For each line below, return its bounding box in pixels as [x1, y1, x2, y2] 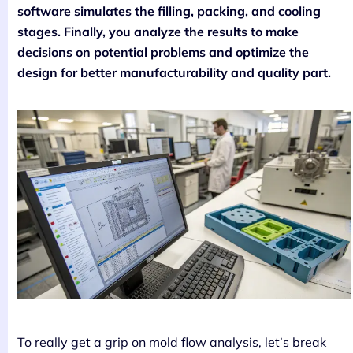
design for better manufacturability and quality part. [17, 65, 331, 81]
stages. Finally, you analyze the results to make [17, 24, 299, 40]
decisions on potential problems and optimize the [17, 44, 309, 61]
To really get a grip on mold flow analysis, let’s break [17, 333, 326, 350]
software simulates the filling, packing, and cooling [17, 3, 321, 20]
